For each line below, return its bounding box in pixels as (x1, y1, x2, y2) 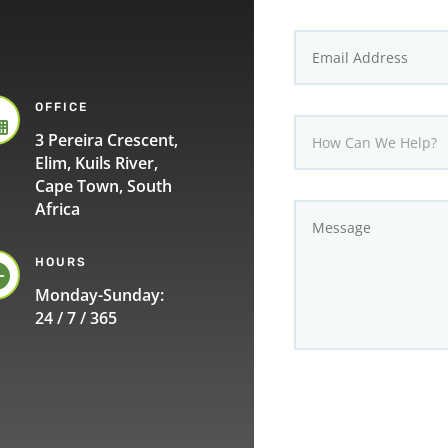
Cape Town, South (35, 174, 173, 197)
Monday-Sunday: (35, 284, 165, 307)
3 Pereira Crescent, (35, 128, 179, 151)
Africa (35, 197, 81, 220)
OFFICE (35, 99, 89, 114)
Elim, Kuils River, (35, 151, 159, 174)
